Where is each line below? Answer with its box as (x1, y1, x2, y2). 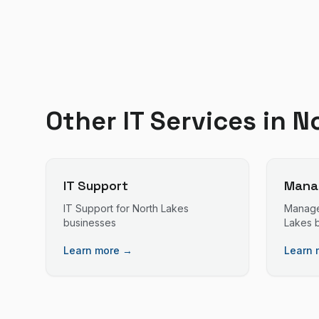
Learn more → (63, 244, 132, 256)
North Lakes (132, 202, 189, 214)
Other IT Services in (46, 105, 293, 137)
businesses (63, 216, 116, 229)
